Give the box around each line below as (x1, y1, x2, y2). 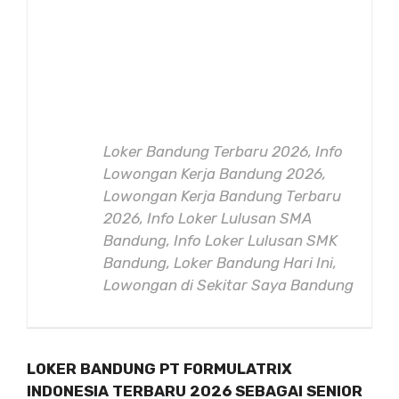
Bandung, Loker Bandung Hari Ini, (103, 253, 337, 272)
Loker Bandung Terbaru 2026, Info (103, 142, 343, 160)
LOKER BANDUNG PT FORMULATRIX (27, 359, 292, 378)
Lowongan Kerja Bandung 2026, (103, 164, 326, 183)
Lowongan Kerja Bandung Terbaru (103, 186, 341, 205)
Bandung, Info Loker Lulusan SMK (103, 231, 338, 249)
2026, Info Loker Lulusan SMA (103, 208, 311, 227)
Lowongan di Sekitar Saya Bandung (103, 275, 354, 294)
